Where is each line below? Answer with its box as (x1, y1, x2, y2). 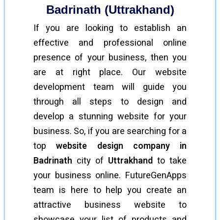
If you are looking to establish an (33, 21, 187, 35)
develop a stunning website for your (33, 110, 187, 123)
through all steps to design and (33, 95, 187, 109)
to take (153, 154, 187, 167)
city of (72, 154, 108, 167)
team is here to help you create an (33, 183, 187, 197)
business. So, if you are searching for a (33, 124, 187, 138)
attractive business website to (33, 198, 187, 212)
